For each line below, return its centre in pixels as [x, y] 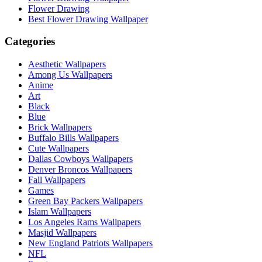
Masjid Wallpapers [62, 232]
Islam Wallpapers [60, 211]
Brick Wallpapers [60, 127]
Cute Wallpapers [58, 148]
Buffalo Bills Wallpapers [73, 137]
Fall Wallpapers [57, 180]
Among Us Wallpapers [70, 74]
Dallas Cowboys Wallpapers [80, 158]
